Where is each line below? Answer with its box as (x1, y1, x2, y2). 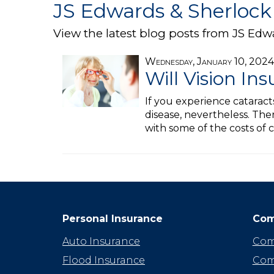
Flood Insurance (62, 254, 145, 266)
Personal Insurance (62, 213, 163, 224)
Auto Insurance (62, 235, 140, 247)
